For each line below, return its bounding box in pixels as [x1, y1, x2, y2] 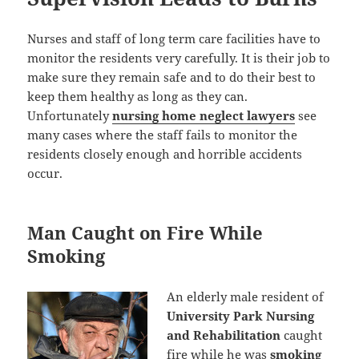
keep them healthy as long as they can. [27, 88, 248, 105]
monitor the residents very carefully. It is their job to [27, 50, 331, 67]
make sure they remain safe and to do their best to [27, 69, 317, 86]
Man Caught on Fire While [27, 220, 264, 245]
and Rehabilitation [167, 327, 281, 344]
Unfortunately [27, 107, 113, 124]
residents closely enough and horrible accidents [27, 146, 303, 163]
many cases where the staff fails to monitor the [27, 127, 298, 143]
